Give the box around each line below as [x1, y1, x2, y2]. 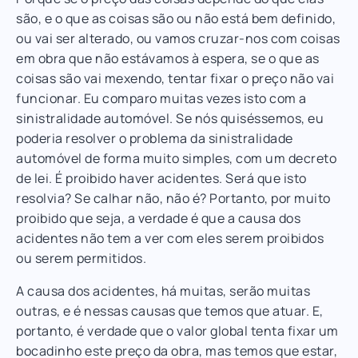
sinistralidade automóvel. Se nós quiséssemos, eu [16, 109, 324, 127]
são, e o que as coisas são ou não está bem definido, [16, 9, 336, 27]
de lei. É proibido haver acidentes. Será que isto [16, 169, 307, 187]
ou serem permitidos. [16, 249, 146, 267]
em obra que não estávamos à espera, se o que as [16, 49, 320, 67]
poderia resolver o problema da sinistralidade [16, 129, 293, 147]
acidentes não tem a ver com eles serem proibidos [16, 229, 324, 247]
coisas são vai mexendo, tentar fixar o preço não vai [16, 69, 334, 87]
